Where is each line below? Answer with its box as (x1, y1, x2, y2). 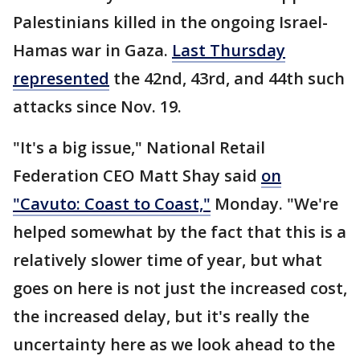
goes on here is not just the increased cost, (13, 277, 347, 299)
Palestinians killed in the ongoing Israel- (13, 11, 328, 33)
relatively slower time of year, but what (13, 249, 322, 271)
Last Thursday (172, 39, 285, 61)
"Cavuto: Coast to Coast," (13, 193, 211, 215)
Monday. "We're (211, 193, 338, 215)
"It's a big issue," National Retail (13, 137, 265, 158)
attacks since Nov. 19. (13, 96, 182, 117)
